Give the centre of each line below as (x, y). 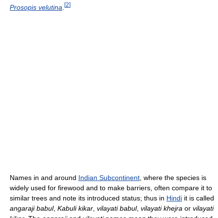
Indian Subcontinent (109, 178)
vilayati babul (117, 209)
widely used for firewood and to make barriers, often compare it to (111, 188)
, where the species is (173, 178)
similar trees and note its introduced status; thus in (88, 198)
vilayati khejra (162, 209)
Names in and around (44, 178)
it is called (198, 198)
